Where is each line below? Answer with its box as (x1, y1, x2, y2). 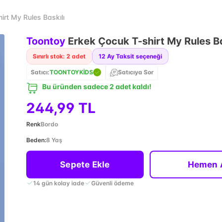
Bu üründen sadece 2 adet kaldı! (42, 82, 152, 91)
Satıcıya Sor (117, 68, 154, 76)
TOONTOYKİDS (49, 68, 93, 76)
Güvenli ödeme (91, 179, 134, 187)
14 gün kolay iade (33, 179, 84, 187)
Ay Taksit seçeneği (107, 53, 162, 60)
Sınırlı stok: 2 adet (32, 53, 86, 60)
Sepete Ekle (60, 160, 110, 169)
